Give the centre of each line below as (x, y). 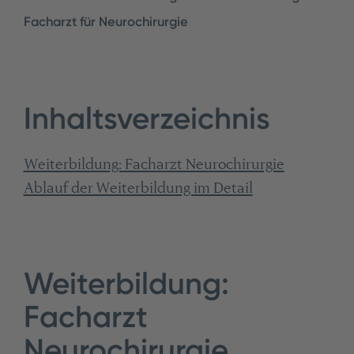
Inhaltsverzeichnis (147, 118)
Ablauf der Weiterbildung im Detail (138, 188)
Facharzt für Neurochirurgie (105, 21)
